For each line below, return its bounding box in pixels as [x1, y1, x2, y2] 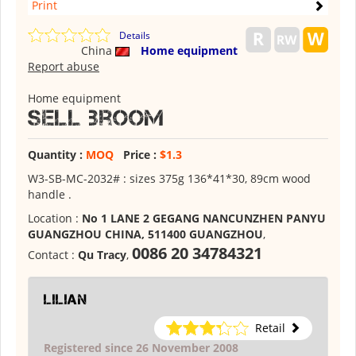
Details [119, 29, 150, 42]
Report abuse [28, 59, 99, 74]
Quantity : [28, 147, 86, 162]
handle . [28, 187, 72, 202]
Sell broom [28, 106, 164, 130]
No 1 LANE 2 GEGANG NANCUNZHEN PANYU [82, 211, 326, 226]
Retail [255, 320, 285, 335]
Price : [114, 147, 160, 162]
